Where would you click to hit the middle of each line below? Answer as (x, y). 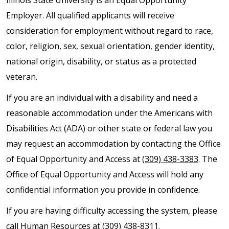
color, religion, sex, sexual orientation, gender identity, (110, 46)
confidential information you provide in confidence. (103, 189)
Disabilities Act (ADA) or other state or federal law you (109, 128)
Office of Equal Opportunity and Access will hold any (105, 174)
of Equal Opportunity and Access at (74, 159)
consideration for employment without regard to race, (110, 30)
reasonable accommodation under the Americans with (109, 113)
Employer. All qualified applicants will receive (90, 15)
